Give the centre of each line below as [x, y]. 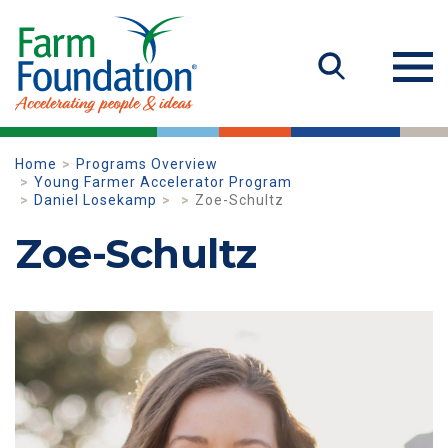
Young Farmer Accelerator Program [163, 182]
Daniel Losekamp [95, 200]
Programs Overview [147, 164]
